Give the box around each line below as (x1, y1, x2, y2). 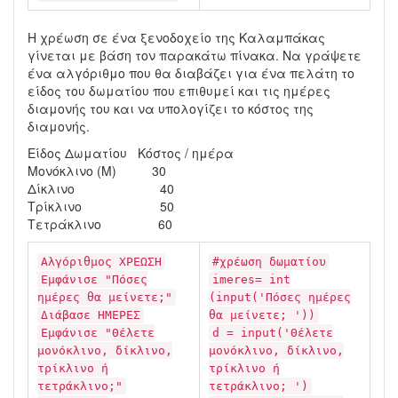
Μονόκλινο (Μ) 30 (28, 162, 166, 179)
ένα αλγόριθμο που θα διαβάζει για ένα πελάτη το (28, 64, 354, 82)
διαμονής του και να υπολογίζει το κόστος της (28, 99, 314, 117)
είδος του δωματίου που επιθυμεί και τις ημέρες (28, 82, 330, 99)
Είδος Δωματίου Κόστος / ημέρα (28, 144, 234, 162)
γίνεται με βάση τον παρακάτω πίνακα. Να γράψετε (28, 46, 362, 64)
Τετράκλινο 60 (28, 215, 172, 233)
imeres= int (212, 273, 291, 286)
